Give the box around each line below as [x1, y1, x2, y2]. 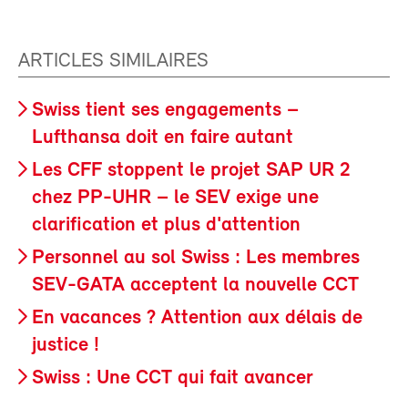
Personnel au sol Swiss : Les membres [32, 247, 360, 269]
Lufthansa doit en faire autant [32, 127, 293, 148]
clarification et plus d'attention [32, 214, 301, 236]
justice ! [32, 334, 99, 356]
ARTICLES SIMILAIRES [18, 50, 209, 72]
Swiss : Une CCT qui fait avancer [32, 367, 313, 389]
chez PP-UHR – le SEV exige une [32, 187, 319, 209]
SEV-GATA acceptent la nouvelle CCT [32, 274, 359, 296]
